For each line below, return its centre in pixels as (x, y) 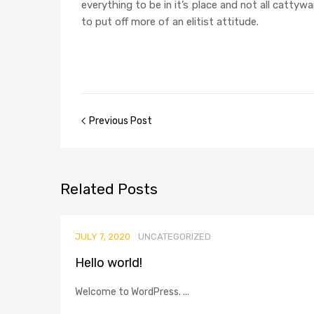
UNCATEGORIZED (175, 237)
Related (87, 189)
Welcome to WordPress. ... (132, 292)
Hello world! (109, 263)
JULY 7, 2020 (103, 237)
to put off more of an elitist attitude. (170, 21)
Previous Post (120, 121)
